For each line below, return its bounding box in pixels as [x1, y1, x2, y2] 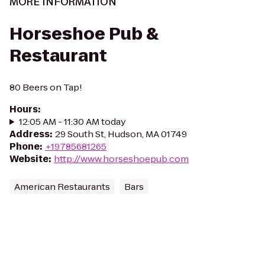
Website [9, 153, 49, 165]
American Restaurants [14, 180, 110, 193]
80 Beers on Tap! [9, 81, 82, 93]
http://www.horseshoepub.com [54, 153, 189, 165]
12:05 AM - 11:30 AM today [18, 115, 126, 128]
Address [9, 128, 50, 140]
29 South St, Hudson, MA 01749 [55, 128, 187, 140]
